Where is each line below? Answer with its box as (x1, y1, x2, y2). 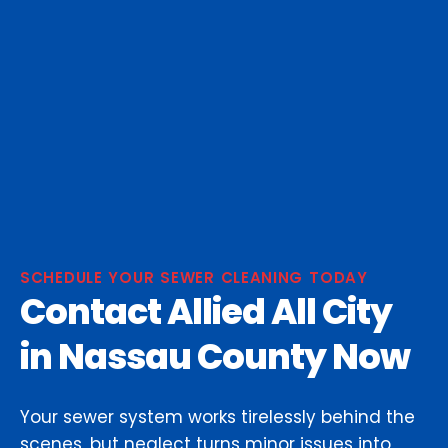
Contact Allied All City (20, 287, 392, 337)
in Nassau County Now (20, 332, 410, 382)
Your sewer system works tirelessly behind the (20, 405, 415, 430)
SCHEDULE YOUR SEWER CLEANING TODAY (20, 267, 368, 289)
